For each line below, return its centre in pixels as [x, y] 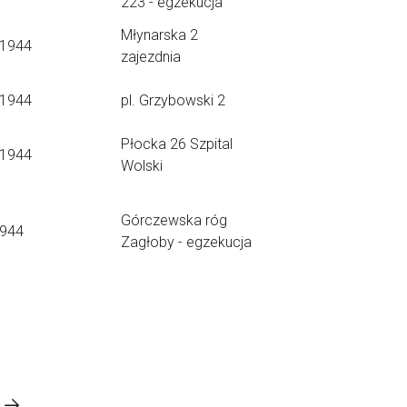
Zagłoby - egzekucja [186, 242]
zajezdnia [151, 57]
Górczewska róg [174, 220]
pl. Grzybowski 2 [173, 100]
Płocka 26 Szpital [177, 144]
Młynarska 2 [159, 35]
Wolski [142, 166]
